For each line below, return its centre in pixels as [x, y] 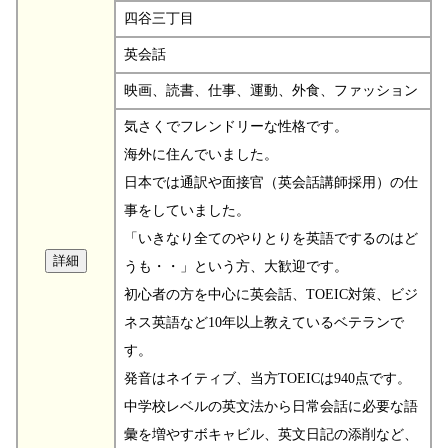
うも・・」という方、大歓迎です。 [236, 266]
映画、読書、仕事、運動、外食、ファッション [271, 90]
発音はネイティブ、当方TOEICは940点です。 [267, 378]
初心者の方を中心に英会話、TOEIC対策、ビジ [271, 294]
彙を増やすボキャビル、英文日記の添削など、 [271, 434]
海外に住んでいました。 [201, 154]
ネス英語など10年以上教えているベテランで [264, 322]
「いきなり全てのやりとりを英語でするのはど [271, 238]
